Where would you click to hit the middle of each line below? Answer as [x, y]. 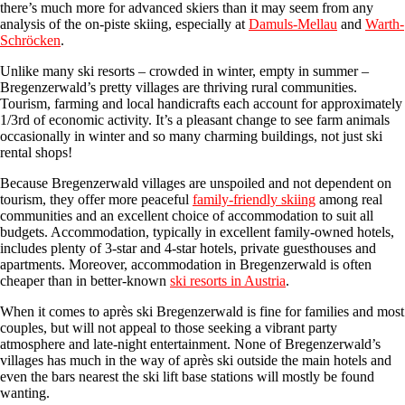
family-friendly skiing [254, 199]
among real [349, 199]
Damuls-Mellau [293, 24]
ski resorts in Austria [228, 280]
